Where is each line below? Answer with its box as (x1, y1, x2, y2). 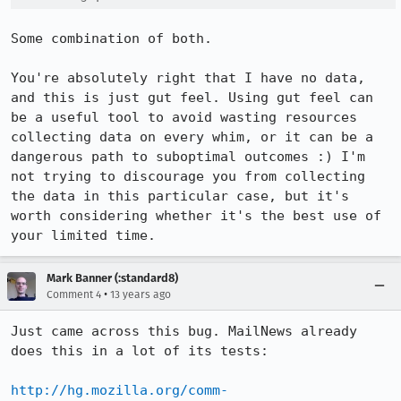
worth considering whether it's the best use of (11, 208, 381, 224)
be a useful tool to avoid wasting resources (11, 109, 357, 125)
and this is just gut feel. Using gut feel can (11, 90, 373, 106)
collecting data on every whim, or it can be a (11, 129, 373, 145)
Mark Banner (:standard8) (47, 271, 178, 285)
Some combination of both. (11, 30, 212, 47)
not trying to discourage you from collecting (11, 168, 365, 184)
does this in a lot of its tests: (11, 343, 269, 359)
